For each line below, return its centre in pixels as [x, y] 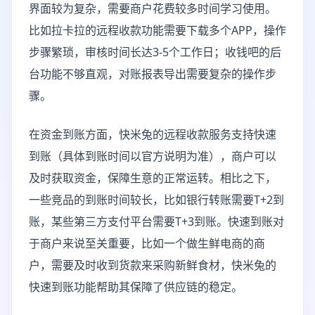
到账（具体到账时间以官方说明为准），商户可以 [153, 156]
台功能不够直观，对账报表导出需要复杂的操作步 [153, 74]
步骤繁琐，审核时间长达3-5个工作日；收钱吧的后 [155, 52]
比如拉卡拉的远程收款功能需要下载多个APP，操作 [157, 30]
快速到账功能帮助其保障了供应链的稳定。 [136, 287]
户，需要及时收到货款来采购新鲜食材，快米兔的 [153, 265]
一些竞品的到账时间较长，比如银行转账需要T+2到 [156, 200]
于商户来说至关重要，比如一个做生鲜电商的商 [147, 243]
